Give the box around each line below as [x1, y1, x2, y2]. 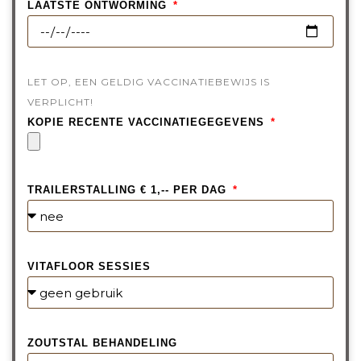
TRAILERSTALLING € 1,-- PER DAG [27, 184, 230, 197]
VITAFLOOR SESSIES [27, 260, 151, 273]
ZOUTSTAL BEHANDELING [27, 337, 177, 350]
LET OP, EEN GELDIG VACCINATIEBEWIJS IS [27, 76, 270, 89]
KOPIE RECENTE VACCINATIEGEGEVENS [27, 116, 268, 129]
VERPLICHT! [27, 96, 93, 109]
